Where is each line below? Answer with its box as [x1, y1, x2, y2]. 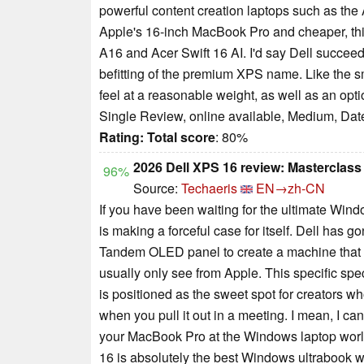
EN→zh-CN [256, 178, 325, 197]
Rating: [99, 127, 144, 146]
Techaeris [181, 178, 237, 197]
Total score [147, 127, 215, 146]
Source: [133, 178, 181, 197]
